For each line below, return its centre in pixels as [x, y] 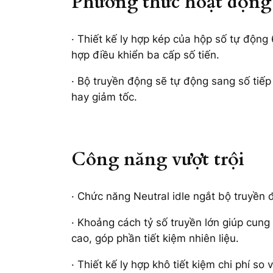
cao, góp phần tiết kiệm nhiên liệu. [155, 238]
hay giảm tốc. [104, 97]
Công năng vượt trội [158, 159]
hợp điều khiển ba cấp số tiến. [145, 55]
